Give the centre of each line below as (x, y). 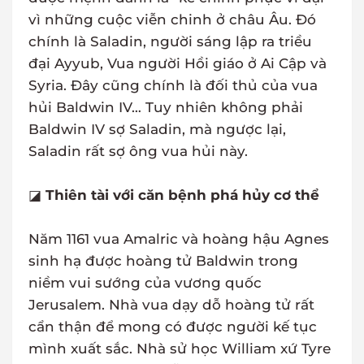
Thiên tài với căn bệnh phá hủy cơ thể (182, 195)
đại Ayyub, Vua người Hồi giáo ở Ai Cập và (178, 64)
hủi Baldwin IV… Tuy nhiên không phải (166, 108)
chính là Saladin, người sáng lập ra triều (170, 42)
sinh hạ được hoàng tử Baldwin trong (163, 261)
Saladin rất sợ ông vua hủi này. (138, 152)
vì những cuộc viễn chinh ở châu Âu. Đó (172, 20)
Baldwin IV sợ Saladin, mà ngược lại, (157, 130)
